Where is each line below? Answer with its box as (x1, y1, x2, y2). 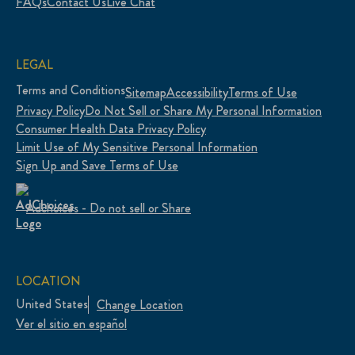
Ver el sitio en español (16, 314, 127, 333)
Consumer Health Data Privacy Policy (16, 120, 206, 139)
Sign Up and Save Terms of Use (16, 156, 178, 175)
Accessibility (166, 83, 228, 102)
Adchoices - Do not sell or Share (26, 198, 191, 217)
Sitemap (125, 83, 166, 102)
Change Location (97, 295, 183, 314)
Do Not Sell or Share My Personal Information (85, 101, 322, 120)
